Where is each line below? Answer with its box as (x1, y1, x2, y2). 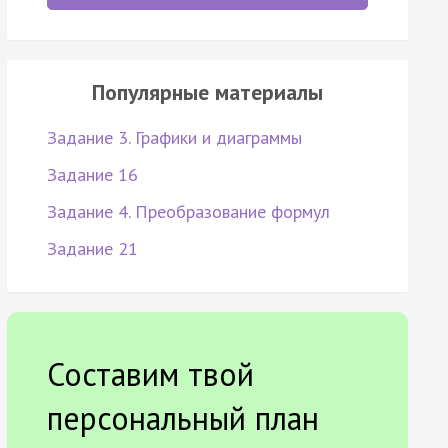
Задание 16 (46, 163, 138, 187)
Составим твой (46, 353, 254, 396)
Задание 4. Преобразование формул (46, 200, 330, 224)
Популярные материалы (91, 78, 323, 107)
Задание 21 (46, 237, 138, 261)
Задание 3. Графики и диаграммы (46, 126, 302, 150)
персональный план (46, 397, 319, 440)
